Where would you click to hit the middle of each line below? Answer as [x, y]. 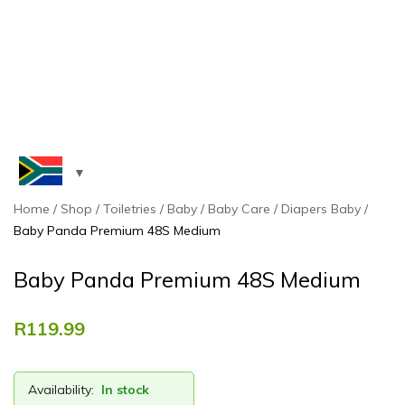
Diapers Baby [321, 208]
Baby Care [239, 208]
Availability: [61, 389]
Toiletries [130, 208]
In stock [125, 389]
